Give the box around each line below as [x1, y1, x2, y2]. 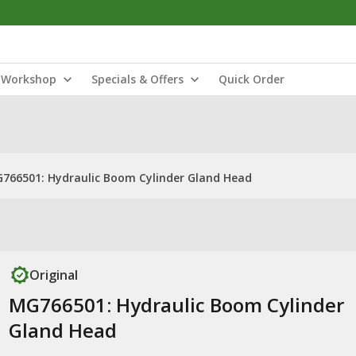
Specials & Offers [91, 72, 184, 87]
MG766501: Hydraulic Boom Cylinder [8, 292, 344, 318]
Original [29, 266, 78, 284]
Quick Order [219, 72, 284, 87]
